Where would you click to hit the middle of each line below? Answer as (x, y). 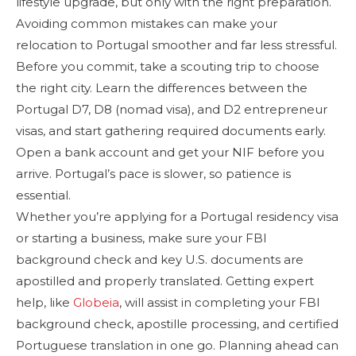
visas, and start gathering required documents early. (171, 130)
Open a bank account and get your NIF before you (170, 152)
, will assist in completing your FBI (220, 302)
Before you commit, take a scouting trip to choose (168, 66)
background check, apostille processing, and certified (177, 323)
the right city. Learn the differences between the (162, 87)
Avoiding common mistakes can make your (147, 23)
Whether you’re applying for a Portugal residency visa (177, 216)
